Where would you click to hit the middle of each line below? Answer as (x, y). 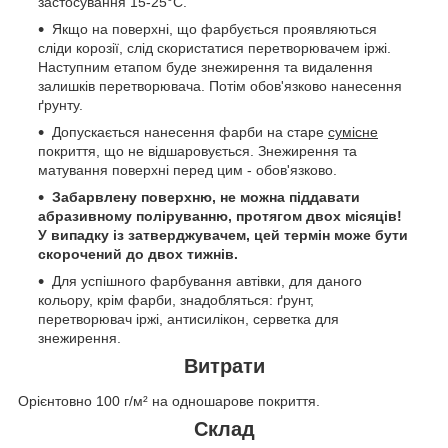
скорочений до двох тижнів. (138, 253)
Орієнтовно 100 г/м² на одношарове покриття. (169, 401)
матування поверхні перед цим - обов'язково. (187, 169)
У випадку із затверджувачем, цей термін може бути (223, 234)
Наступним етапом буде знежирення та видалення (205, 66)
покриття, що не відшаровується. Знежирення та (197, 150)
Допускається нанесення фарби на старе (190, 131)
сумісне (353, 131)
